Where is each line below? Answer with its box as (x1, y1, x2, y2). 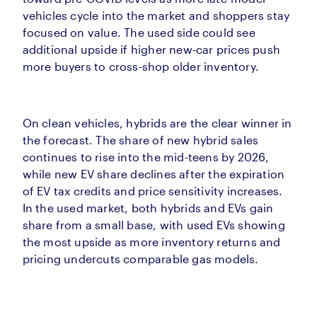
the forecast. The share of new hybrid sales (22, 133, 259, 147)
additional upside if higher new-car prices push (22, 42, 280, 57)
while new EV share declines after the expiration (22, 167, 285, 181)
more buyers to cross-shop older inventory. (22, 59, 259, 74)
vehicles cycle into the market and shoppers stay (22, 8, 290, 23)
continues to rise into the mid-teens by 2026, (22, 150, 270, 164)
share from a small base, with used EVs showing (22, 218, 285, 232)
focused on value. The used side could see (22, 25, 255, 40)
